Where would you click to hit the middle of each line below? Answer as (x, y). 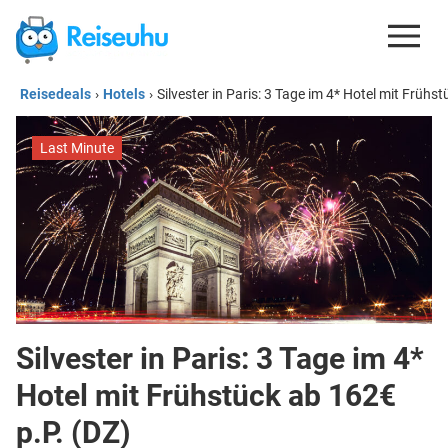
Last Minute (77, 148)
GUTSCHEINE (216, 145)
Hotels (124, 94)
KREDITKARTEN (216, 189)
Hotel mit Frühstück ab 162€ (206, 395)
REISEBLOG (216, 277)
